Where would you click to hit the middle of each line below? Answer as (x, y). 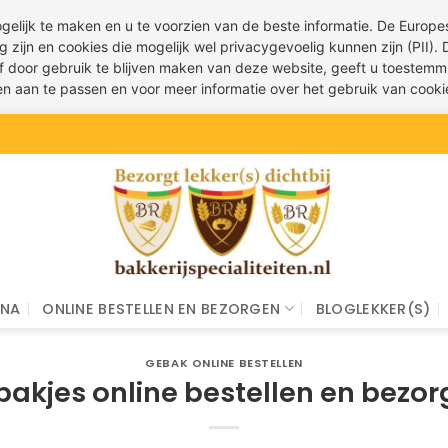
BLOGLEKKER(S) (373, 308)
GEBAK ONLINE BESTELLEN (224, 363)
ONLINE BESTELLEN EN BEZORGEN (161, 308)
